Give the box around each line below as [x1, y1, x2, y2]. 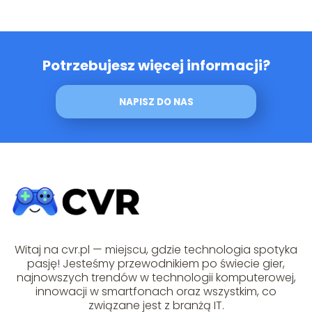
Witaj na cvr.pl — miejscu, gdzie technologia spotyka [15, 242, 297, 258]
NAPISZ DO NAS [118, 95, 194, 109]
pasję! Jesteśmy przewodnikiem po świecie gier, [27, 256, 285, 272]
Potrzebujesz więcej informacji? [42, 55, 270, 75]
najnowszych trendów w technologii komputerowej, [16, 270, 296, 286]
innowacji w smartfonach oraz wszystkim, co [36, 283, 276, 300]
